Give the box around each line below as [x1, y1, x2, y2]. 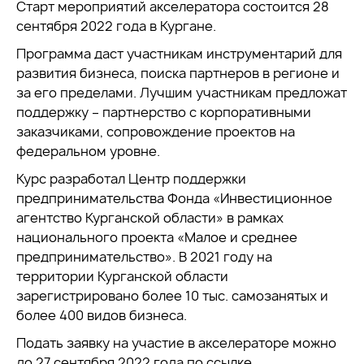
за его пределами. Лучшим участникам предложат [16, 84, 347, 102]
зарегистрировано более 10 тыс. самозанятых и [16, 287, 328, 305]
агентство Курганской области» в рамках [16, 209, 284, 227]
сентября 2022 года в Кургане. [16, 17, 216, 36]
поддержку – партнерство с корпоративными [16, 103, 311, 122]
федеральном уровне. [16, 142, 160, 161]
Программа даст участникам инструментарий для [16, 45, 342, 63]
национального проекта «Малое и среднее [16, 228, 297, 247]
